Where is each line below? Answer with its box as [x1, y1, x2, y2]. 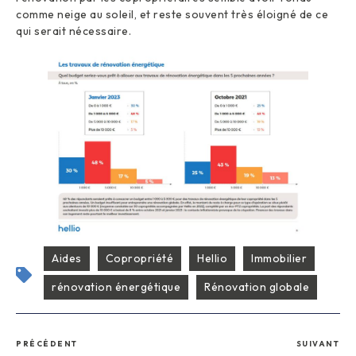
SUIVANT [296, 339, 339, 349]
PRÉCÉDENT [16, 339, 78, 349]
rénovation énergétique [52, 279, 180, 294]
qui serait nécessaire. [16, 23, 131, 38]
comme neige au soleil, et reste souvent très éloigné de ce [16, 6, 328, 21]
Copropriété [105, 250, 173, 265]
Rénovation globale [204, 279, 309, 294]
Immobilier [251, 250, 307, 265]
